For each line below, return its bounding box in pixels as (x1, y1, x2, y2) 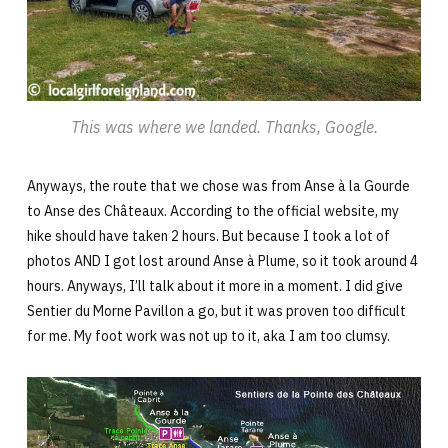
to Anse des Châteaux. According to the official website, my (26, 201, 399, 220)
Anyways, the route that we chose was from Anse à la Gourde (26, 176, 410, 195)
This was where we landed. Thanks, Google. (70, 116, 378, 137)
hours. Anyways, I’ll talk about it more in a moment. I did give (26, 276, 403, 295)
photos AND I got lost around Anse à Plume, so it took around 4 (26, 251, 418, 270)
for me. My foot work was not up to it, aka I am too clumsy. (26, 326, 390, 345)
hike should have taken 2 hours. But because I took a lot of (26, 226, 390, 245)
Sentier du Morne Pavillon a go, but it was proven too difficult (26, 301, 406, 320)
